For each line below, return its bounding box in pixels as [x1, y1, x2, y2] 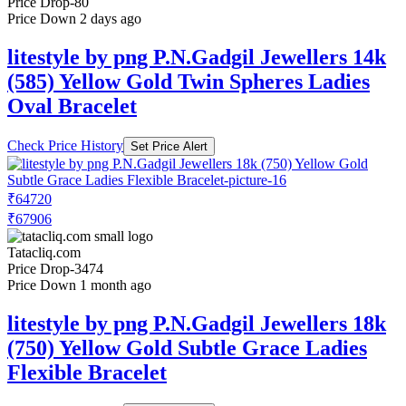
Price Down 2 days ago [7, 11, 141, 26]
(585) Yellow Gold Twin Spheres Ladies [7, 69, 370, 93]
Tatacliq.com [7, 244, 81, 260]
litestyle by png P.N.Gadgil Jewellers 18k [7, 311, 386, 335]
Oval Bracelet [7, 93, 137, 118]
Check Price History [7, 137, 123, 153]
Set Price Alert [130, 139, 208, 153]
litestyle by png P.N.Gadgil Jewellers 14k [7, 44, 386, 69]
